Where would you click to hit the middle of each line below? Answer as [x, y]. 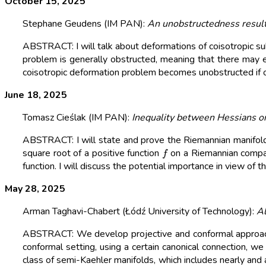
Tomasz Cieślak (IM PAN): [77, 118]
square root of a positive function [93, 153]
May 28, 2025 [35, 189]
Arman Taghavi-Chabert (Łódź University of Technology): [140, 212]
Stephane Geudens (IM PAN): [85, 24]
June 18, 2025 [36, 95]
